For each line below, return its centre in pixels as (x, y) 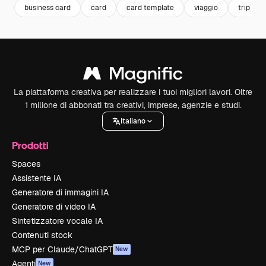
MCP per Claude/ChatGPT (62, 249)
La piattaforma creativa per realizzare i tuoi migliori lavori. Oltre (133, 92)
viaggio (206, 7)
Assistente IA (37, 178)
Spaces (26, 164)
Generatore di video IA (54, 207)
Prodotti (30, 145)
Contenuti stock (42, 235)
